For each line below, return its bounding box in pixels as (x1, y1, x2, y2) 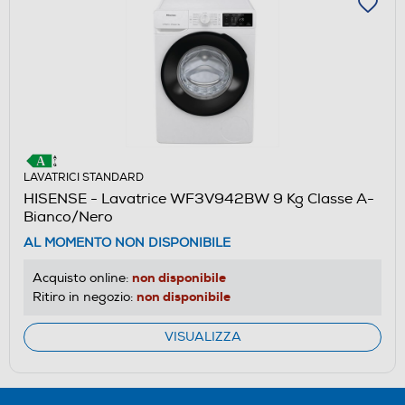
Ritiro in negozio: (33, 288, 137, 305)
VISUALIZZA (164, 328, 241, 344)
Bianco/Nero (24, 207, 113, 226)
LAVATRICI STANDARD (24, 170, 144, 184)
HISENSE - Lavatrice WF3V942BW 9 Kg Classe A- (24, 189, 374, 208)
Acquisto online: (33, 269, 132, 286)
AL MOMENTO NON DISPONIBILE (24, 234, 231, 250)
